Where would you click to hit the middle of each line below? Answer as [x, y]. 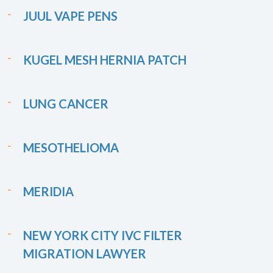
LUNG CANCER [66, 104]
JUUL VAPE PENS [70, 16]
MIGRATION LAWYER [85, 253]
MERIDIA [48, 191]
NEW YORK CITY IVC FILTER [103, 235]
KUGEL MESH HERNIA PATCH [105, 60]
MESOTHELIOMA [71, 147]
